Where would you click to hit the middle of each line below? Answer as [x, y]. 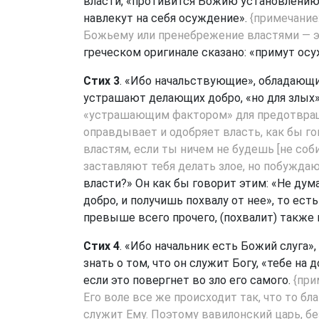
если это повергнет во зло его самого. [188, 280]
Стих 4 [101, 246]
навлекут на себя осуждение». [167, 18]
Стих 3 [101, 81]
